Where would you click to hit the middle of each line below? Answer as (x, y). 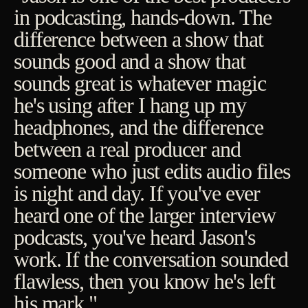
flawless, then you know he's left (145, 282)
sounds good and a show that (130, 62)
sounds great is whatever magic (140, 84)
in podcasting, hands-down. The (143, 18)
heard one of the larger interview (145, 216)
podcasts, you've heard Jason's (134, 238)
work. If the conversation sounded (151, 260)
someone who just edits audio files (152, 172)
